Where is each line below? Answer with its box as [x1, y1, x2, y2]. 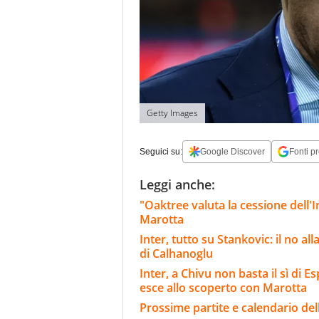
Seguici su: [140, 147, 182, 157]
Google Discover [200, 147, 265, 157]
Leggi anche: [140, 176, 215, 194]
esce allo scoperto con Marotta [140, 280, 307, 296]
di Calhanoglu [140, 246, 221, 262]
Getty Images [147, 107, 198, 120]
